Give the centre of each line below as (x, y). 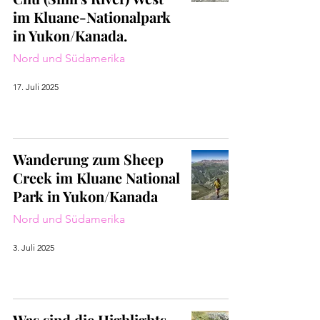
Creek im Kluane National (96, 177)
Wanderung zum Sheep (88, 159)
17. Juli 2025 (36, 86)
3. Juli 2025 (34, 247)
